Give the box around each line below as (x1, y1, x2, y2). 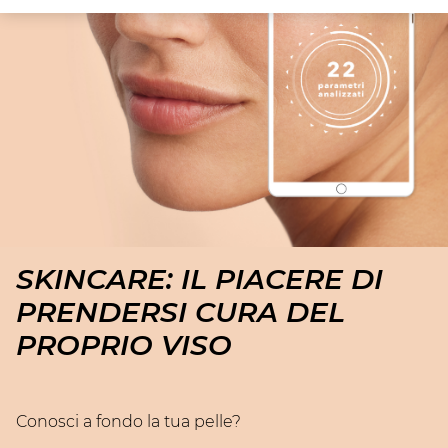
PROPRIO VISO (16, 327, 232, 362)
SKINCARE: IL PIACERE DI (16, 261, 383, 296)
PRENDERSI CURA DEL (16, 294, 345, 329)
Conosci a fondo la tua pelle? (16, 411, 241, 431)
